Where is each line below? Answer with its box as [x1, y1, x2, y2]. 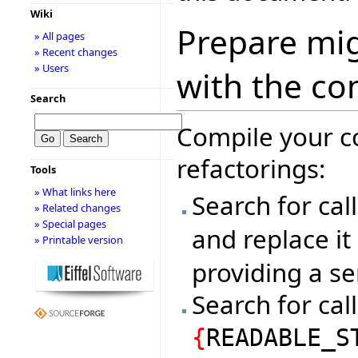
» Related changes [34, 201, 121, 215]
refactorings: [177, 151, 325, 185]
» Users [34, 61, 69, 75]
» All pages [34, 29, 85, 43]
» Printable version [34, 233, 123, 247]
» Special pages [34, 217, 106, 231]
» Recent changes [34, 45, 117, 59]
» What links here [34, 185, 116, 199]
